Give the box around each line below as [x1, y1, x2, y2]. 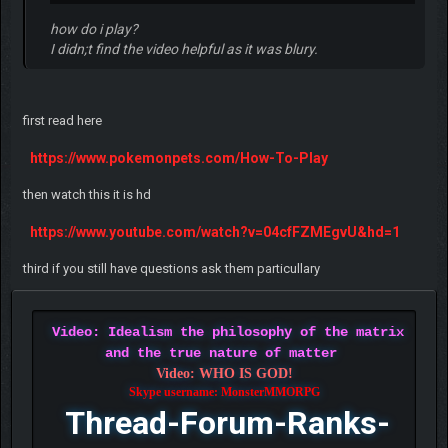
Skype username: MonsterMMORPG [128, 385, 320, 400]
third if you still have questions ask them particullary [22, 261, 320, 277]
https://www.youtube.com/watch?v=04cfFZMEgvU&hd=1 [29, 224, 400, 241]
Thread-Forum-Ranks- [65, 404, 390, 443]
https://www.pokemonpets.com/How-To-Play [29, 150, 328, 167]
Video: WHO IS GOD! [155, 366, 293, 382]
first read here [22, 113, 102, 129]
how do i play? [49, 21, 138, 38]
